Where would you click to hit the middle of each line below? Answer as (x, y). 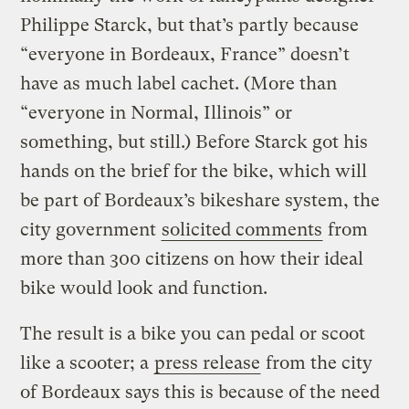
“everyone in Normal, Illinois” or (157, 112)
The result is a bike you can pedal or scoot (193, 333)
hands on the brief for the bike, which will (194, 171)
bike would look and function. (144, 288)
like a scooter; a (87, 362)
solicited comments (242, 229)
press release (208, 362)
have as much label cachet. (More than (179, 83)
